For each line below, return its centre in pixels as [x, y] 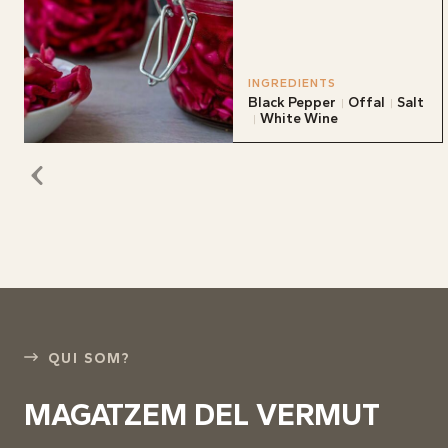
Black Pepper [292, 102]
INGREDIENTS [292, 82]
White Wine [299, 118]
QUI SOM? [89, 358]
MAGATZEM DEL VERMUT [202, 414]
